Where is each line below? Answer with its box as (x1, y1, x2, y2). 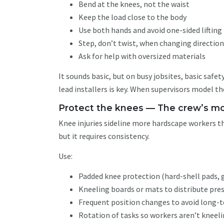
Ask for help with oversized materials (78, 51, 207, 61)
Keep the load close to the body (78, 12, 188, 22)
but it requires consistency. (58, 131, 151, 141)
